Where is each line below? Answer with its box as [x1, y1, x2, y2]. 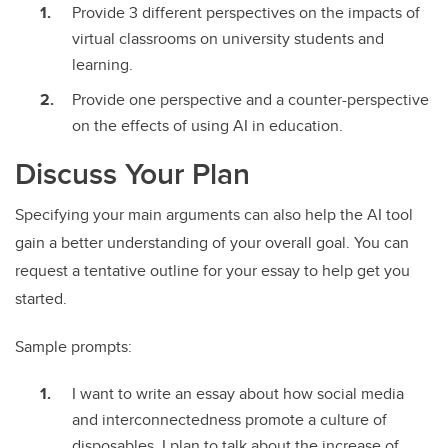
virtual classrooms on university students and [72, 26, 384, 50]
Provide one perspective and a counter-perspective [72, 87, 429, 111]
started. [15, 286, 67, 310]
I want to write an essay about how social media [72, 381, 404, 405]
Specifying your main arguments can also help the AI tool [15, 202, 413, 226]
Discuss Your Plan [15, 151, 250, 195]
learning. [72, 52, 133, 76]
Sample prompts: [15, 334, 132, 358]
